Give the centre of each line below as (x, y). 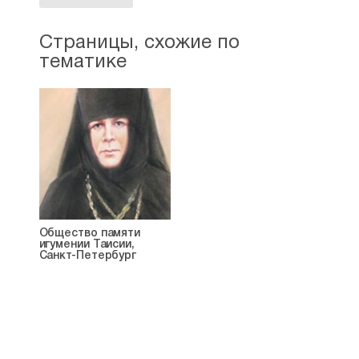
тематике (83, 63)
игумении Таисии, (87, 245)
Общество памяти (90, 234)
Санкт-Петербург (88, 256)
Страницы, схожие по (139, 43)
